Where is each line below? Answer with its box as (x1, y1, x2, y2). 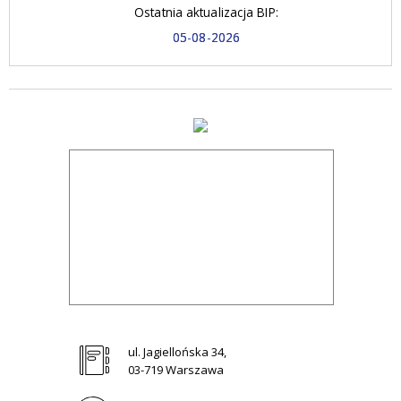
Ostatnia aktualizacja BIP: (134, 3, 278, 21)
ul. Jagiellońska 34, (127, 343, 226, 360)
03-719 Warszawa (127, 361, 224, 378)
